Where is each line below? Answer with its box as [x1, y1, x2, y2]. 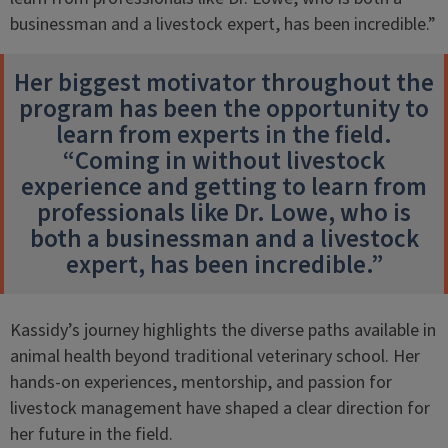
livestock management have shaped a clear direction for [9, 396, 430, 421]
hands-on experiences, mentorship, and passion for [9, 370, 392, 395]
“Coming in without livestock [63, 143, 385, 179]
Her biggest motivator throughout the [14, 65, 434, 101]
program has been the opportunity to [19, 91, 429, 127]
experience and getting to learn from [21, 169, 427, 205]
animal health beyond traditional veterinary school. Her [9, 344, 420, 369]
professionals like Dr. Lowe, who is [37, 195, 411, 231]
